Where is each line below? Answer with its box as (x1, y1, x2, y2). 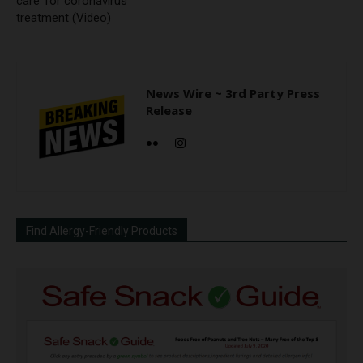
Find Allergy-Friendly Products (26, 224, 177, 238)
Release (146, 102, 192, 119)
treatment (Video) (16, 11, 111, 26)
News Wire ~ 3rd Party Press (146, 85, 320, 102)
